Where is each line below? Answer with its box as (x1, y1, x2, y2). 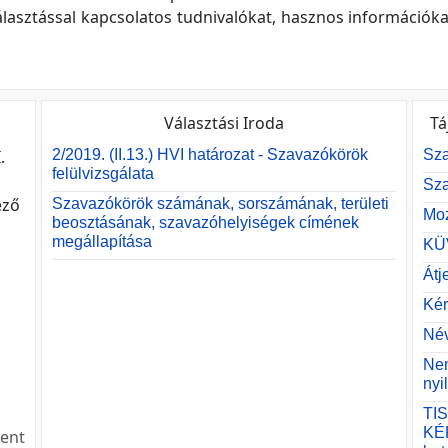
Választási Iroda (163, 112, 284, 134)
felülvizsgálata (51, 165, 154, 182)
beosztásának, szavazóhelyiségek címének (51, 214, 359, 231)
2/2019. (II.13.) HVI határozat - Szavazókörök (51, 146, 368, 163)
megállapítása (51, 233, 152, 250)
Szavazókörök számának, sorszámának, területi (51, 195, 389, 212)
